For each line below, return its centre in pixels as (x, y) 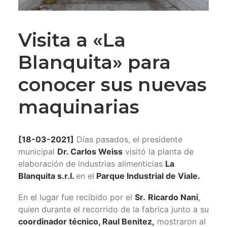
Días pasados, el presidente (128, 139)
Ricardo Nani (173, 197)
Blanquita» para (94, 62)
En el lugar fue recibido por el (77, 197)
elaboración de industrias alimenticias (92, 163)
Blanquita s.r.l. (47, 176)
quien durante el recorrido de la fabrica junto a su (113, 209)
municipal (38, 151)
